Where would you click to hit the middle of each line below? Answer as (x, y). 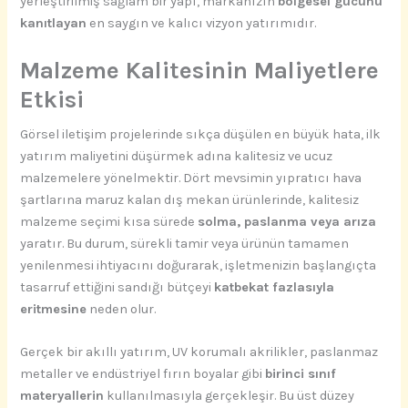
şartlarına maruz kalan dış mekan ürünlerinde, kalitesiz (190, 199)
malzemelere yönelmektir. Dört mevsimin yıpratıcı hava (191, 178)
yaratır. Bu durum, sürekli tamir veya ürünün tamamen (185, 243)
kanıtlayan (54, 24)
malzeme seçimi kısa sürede (109, 221)
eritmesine (54, 309)
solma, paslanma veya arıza (287, 221)
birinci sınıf (301, 374)
